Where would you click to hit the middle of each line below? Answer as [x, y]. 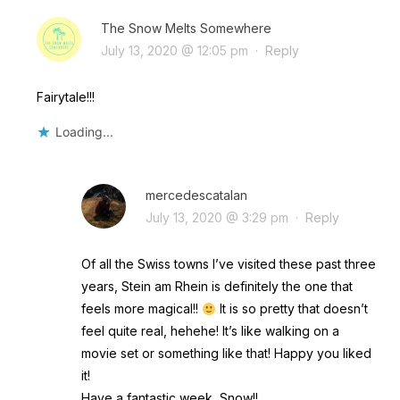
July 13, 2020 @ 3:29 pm [217, 218]
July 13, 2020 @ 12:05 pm [174, 51]
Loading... [84, 132]
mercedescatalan [196, 196]
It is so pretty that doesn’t [292, 309]
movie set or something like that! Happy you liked [226, 354]
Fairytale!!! [65, 97]
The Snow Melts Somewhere [186, 29]
